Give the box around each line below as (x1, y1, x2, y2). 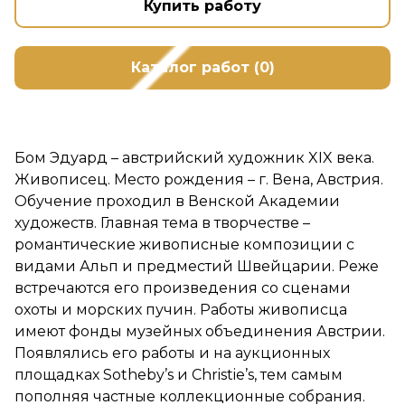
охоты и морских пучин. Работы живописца (14, 301, 347, 319)
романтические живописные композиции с (14, 236, 354, 254)
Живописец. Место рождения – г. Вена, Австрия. (14, 171, 383, 189)
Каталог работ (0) (130, 59, 275, 77)
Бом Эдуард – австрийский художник (14, 149, 308, 167)
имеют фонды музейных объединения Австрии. (14, 323, 385, 341)
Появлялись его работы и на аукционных (14, 344, 330, 363)
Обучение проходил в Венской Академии (14, 193, 340, 211)
